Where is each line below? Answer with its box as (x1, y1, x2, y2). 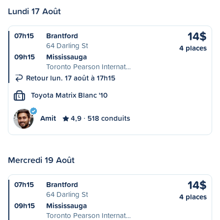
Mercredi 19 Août (8, 153, 75, 166)
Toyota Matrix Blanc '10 (31, 90, 108, 100)
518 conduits (87, 113, 130, 123)
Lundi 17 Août (8, 4, 61, 17)
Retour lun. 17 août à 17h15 (26, 73, 115, 83)
